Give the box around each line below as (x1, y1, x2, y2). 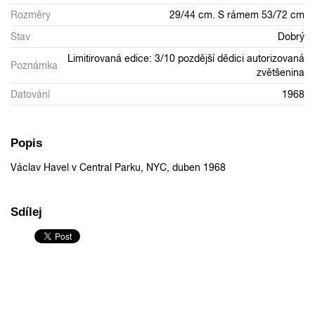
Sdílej (11, 205, 42, 219)
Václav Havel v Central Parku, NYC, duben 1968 (11, 162, 226, 174)
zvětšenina (257, 67, 304, 79)
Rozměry (11, 9, 51, 21)
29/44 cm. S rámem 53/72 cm (169, 9, 304, 21)
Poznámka (11, 60, 58, 72)
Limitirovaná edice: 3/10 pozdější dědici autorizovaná (67, 53, 304, 65)
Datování (11, 89, 50, 101)
